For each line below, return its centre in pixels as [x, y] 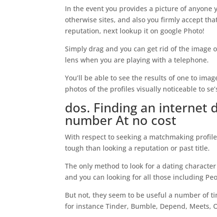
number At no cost [121, 120]
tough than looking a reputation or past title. [138, 148]
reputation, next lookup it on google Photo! [135, 31]
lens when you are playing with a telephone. [137, 60]
